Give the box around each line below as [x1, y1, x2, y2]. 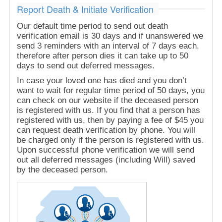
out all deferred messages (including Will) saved [16, 155, 195, 165]
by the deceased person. [16, 165, 108, 174]
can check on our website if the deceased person [16, 95, 198, 105]
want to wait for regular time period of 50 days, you [16, 85, 205, 95]
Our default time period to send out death [16, 21, 168, 31]
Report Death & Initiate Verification [16, 2, 154, 15]
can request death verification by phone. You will [16, 125, 195, 135]
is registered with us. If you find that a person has [16, 105, 200, 115]
